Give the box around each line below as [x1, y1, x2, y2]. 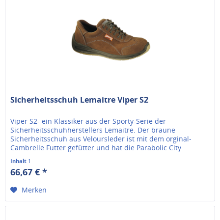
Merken [22, 185, 47, 194]
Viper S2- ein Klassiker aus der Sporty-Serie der [10, 116, 166, 126]
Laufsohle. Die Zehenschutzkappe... [10, 151, 128, 161]
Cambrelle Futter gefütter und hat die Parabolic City [10, 142, 182, 152]
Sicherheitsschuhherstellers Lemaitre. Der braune [10, 125, 176, 135]
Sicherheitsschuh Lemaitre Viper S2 [10, 94, 149, 105]
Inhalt [10, 157, 28, 165]
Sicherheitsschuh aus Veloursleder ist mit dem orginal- [10, 134, 192, 143]
